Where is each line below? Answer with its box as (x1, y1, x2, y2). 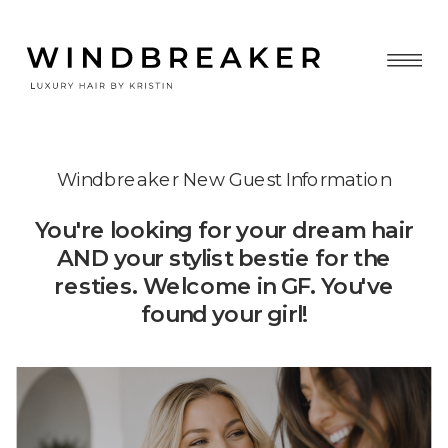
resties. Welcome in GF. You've (54, 272, 394, 300)
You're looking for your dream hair (34, 216, 414, 244)
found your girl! (140, 300, 308, 328)
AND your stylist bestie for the (56, 244, 392, 272)
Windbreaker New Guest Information (56, 167, 392, 191)
